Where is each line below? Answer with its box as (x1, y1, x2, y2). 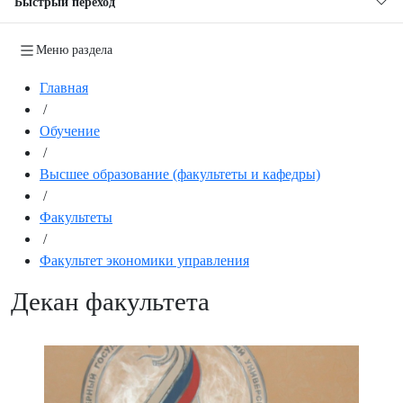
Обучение (40, 122, 100, 139)
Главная (40, 79, 88, 95)
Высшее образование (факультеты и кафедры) (40, 166, 320, 182)
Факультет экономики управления (40, 252, 249, 268)
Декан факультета (11, 286, 210, 316)
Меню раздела (36, 42, 112, 57)
